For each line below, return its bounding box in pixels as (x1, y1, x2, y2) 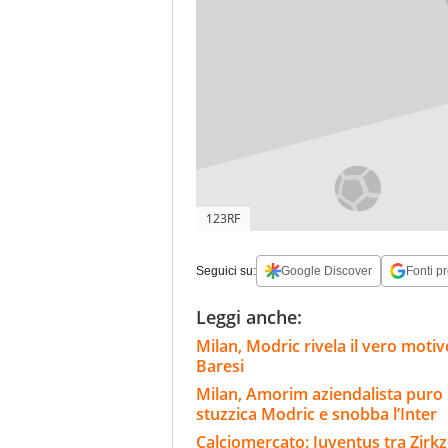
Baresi (196, 355, 244, 378)
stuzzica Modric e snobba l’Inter (196, 403, 437, 426)
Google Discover (281, 264, 372, 279)
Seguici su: (196, 264, 256, 279)
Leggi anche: (196, 305, 302, 330)
